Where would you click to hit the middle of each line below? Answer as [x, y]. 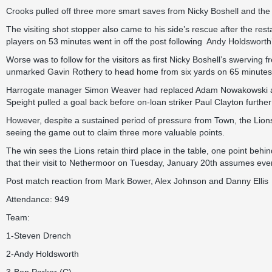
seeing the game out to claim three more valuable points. [115, 132]
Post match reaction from [56, 181]
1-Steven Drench [39, 236]
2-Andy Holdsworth [42, 254]
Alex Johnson [181, 181]
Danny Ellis [247, 181]
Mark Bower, [129, 181]
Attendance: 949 [38, 199]
